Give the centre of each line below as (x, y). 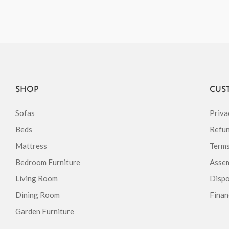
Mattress (31, 146)
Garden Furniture (45, 211)
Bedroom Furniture (48, 162)
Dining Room (38, 195)
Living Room (37, 179)
